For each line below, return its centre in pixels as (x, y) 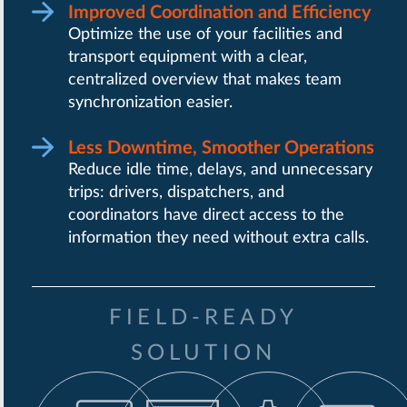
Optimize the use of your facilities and (205, 34)
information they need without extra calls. (218, 238)
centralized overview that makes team (205, 79)
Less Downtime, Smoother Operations (221, 148)
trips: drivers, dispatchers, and (176, 192)
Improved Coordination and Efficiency (220, 12)
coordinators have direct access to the (206, 215)
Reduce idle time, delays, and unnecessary (220, 169)
